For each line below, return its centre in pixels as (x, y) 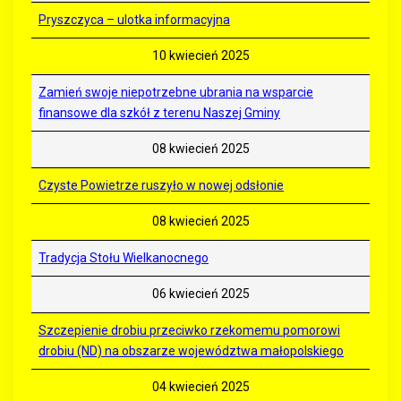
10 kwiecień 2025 (200, 56)
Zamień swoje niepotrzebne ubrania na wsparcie (176, 93)
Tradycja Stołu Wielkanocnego (124, 258)
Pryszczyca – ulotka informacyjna (134, 20)
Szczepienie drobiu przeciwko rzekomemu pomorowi (189, 331)
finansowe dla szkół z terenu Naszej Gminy (159, 113)
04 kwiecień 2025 (200, 387)
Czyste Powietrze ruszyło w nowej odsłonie (161, 186)
